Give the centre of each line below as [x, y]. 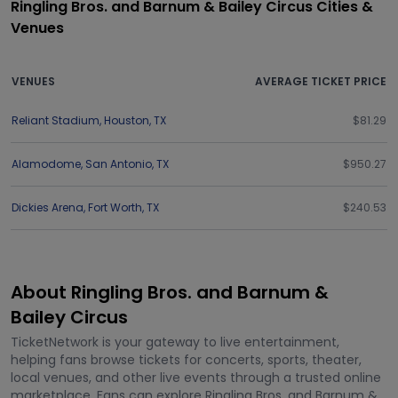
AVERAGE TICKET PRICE [321, 81]
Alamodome [46, 164]
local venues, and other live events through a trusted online [196, 378]
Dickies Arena [48, 207]
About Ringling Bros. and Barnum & [170, 292]
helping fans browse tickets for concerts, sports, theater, [186, 360]
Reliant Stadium [56, 120]
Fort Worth [115, 207]
